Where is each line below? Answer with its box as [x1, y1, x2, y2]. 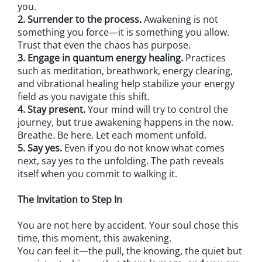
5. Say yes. [18, 142, 62, 155]
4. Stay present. [18, 103, 85, 116]
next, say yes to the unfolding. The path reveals [18, 154, 224, 168]
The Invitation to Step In [18, 193, 122, 206]
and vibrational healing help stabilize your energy [18, 77, 235, 91]
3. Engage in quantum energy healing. [18, 51, 183, 65]
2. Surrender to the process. [18, 13, 142, 26]
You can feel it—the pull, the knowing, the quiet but [18, 244, 242, 258]
